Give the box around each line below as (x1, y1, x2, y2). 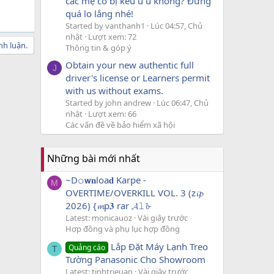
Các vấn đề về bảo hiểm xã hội (65, 119, 175, 130)
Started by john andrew (65, 97, 151, 108)
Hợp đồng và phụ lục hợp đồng (65, 223, 180, 235)
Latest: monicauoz (65, 212, 132, 224)
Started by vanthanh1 (65, 20, 145, 31)
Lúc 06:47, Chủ (157, 97, 209, 108)
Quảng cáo (68, 242, 106, 253)
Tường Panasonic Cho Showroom (65, 253, 206, 265)
